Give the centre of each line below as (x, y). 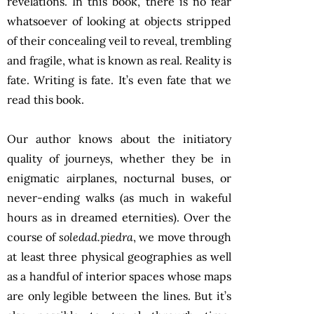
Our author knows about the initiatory (119, 138)
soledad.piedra (96, 237)
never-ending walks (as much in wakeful (119, 197)
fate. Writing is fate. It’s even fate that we (119, 80)
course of (33, 237)
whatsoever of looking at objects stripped (119, 21)
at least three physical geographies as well (119, 256)
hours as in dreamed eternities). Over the (119, 217)
